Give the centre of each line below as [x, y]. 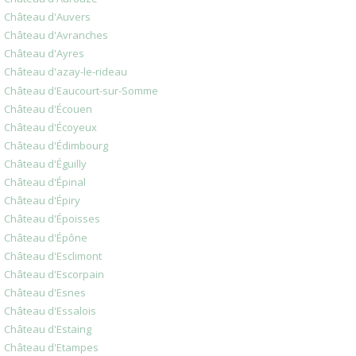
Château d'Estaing [48, 329]
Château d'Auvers [47, 17]
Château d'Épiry [42, 201]
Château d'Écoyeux [50, 127]
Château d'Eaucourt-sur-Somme [81, 90]
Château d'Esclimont [53, 255]
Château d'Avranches [56, 35]
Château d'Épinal [45, 182]
